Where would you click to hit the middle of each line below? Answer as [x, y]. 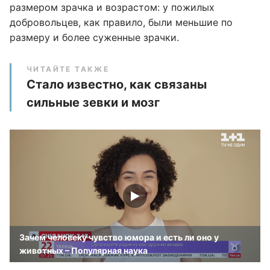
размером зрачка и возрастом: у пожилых [112, 7]
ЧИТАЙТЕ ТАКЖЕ [68, 69]
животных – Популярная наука [83, 250]
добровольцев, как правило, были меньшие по [121, 22]
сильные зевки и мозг [93, 102]
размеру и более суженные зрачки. [94, 37]
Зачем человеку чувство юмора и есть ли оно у [119, 237]
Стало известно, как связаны [117, 84]
